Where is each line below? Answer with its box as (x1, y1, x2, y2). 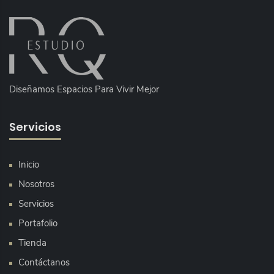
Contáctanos (18, 256, 70, 268)
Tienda (18, 236, 46, 249)
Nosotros (18, 177, 54, 190)
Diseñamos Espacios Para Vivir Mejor (9, 83, 159, 95)
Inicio (18, 158, 39, 171)
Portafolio (18, 217, 57, 229)
